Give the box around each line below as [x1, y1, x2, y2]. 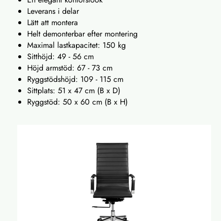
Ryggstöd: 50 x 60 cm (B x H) [27, 96, 128, 108]
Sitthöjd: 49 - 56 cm [27, 50, 94, 62]
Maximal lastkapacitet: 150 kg [27, 39, 126, 51]
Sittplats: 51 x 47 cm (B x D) [27, 84, 120, 96]
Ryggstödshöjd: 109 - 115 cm [27, 73, 123, 85]
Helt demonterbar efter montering [27, 28, 138, 39]
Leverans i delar [27, 5, 79, 17]
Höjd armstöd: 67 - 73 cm [27, 62, 112, 74]
